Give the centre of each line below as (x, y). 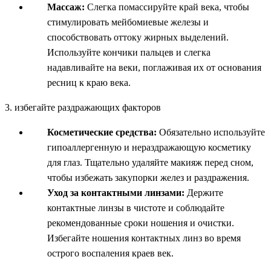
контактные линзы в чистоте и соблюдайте (136, 207)
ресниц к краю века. (89, 82)
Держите (204, 192)
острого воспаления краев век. (110, 253)
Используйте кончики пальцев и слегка (129, 52)
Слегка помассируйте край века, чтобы (167, 7)
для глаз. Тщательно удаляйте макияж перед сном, (150, 162)
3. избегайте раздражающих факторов (83, 107)
